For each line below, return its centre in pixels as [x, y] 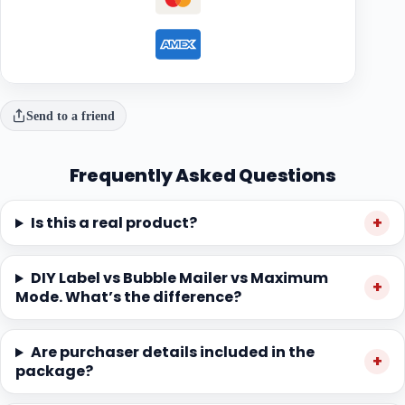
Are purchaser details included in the [172, 353]
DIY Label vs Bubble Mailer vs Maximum [179, 278]
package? [54, 372]
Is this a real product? [113, 223]
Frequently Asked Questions [202, 176]
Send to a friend [71, 116]
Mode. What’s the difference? [128, 297]
